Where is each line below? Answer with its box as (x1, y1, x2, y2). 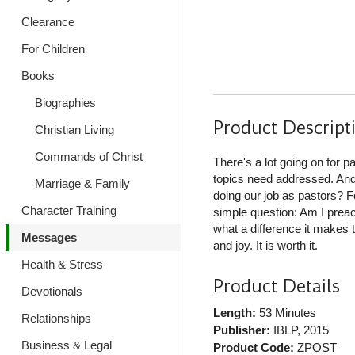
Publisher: (212, 323, 270, 338)
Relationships (21, 311, 91, 325)
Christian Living (34, 123, 114, 136)
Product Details (212, 274, 340, 300)
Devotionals (21, 284, 82, 298)
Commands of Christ (34, 150, 143, 163)
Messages (21, 231, 77, 244)
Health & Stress (21, 258, 103, 271)
